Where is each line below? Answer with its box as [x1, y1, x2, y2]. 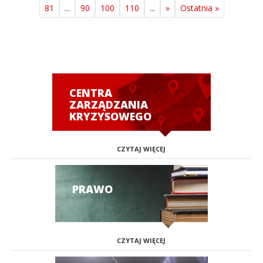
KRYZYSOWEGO [69, 109, 151, 123]
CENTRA [69, 86, 112, 100]
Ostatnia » [180, 2, 219, 14]
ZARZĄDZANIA [69, 97, 148, 112]
